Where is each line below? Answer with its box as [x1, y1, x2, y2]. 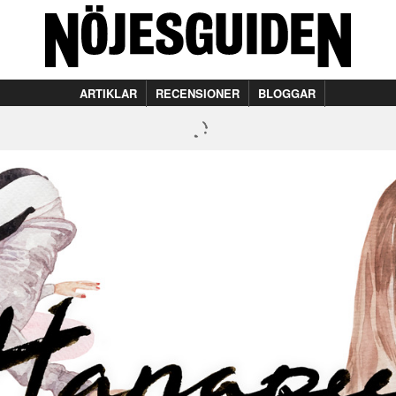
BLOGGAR [258, 85, 316, 102]
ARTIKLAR [80, 85, 137, 102]
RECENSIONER [156, 85, 240, 102]
